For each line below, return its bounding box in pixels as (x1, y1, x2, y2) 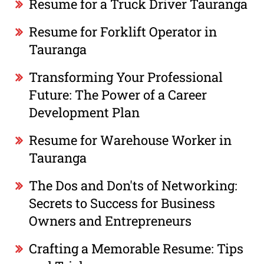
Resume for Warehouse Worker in (29, 131, 232, 148)
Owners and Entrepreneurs (29, 212, 192, 229)
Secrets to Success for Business (29, 194, 216, 212)
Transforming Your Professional (29, 68, 223, 85)
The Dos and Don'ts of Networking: (29, 176, 238, 194)
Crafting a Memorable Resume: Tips (29, 239, 244, 257)
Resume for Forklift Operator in (29, 22, 217, 40)
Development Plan (29, 103, 140, 121)
